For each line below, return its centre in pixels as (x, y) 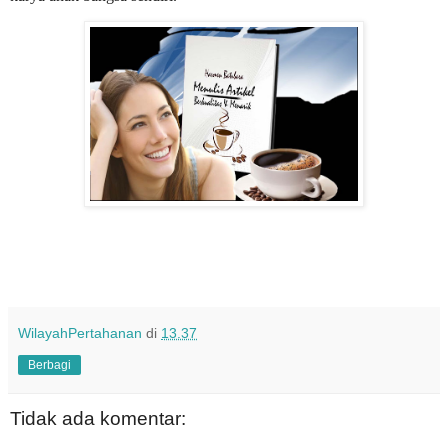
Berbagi (49, 365)
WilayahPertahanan (80, 333)
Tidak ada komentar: (98, 419)
